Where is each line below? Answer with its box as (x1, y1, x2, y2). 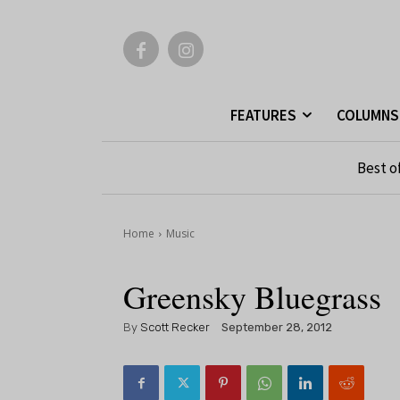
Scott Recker (140, 320, 210, 334)
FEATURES (230, 105, 296, 125)
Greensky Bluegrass (123, 275, 381, 318)
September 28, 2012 (221, 321, 332, 335)
